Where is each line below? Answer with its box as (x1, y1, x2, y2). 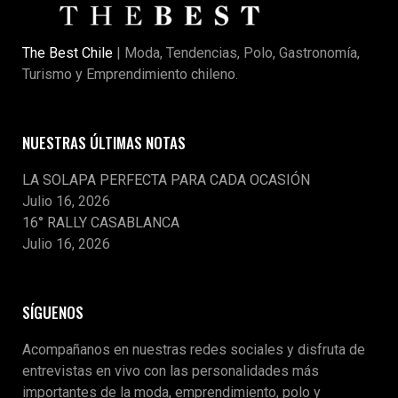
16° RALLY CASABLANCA (22, 213, 179, 231)
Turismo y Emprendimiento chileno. (22, 65, 238, 83)
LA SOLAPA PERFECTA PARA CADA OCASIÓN (22, 171, 310, 188)
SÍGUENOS (22, 300, 84, 323)
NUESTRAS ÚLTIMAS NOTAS (22, 131, 186, 154)
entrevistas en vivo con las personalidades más (22, 362, 319, 379)
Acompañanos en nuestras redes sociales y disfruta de (22, 340, 365, 358)
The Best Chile (22, 44, 113, 61)
